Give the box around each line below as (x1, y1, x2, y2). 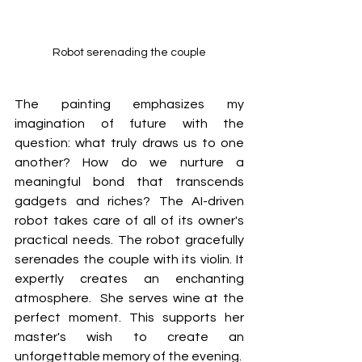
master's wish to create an (15, 330, 244, 343)
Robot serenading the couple (53, 46, 206, 58)
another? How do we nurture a (15, 155, 244, 169)
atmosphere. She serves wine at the (15, 291, 244, 305)
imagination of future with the (15, 116, 244, 130)
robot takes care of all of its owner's (15, 213, 244, 227)
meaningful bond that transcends (15, 175, 244, 188)
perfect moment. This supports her (15, 310, 244, 324)
